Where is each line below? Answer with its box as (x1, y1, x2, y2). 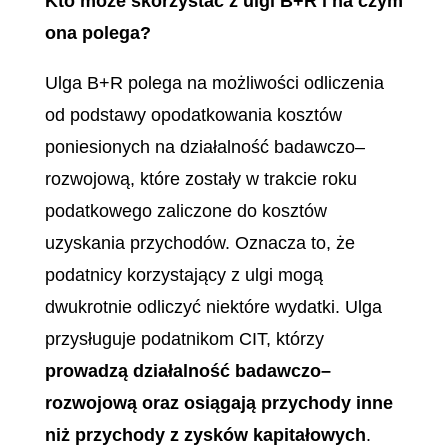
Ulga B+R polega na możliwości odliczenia (44, 73, 384, 93)
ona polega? (44, 23, 151, 43)
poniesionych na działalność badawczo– (44, 137, 365, 157)
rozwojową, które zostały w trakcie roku (44, 169, 357, 189)
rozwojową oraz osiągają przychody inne (44, 393, 393, 413)
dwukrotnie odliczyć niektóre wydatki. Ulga (44, 297, 382, 317)
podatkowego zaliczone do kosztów (44, 201, 327, 221)
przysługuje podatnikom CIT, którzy (44, 329, 324, 349)
